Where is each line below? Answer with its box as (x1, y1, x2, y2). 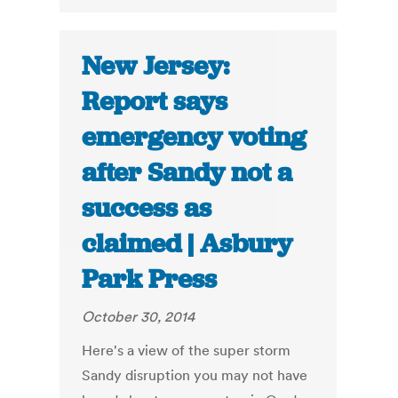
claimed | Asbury (82, 227, 293, 261)
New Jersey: (82, 49, 230, 84)
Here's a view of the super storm (82, 341, 291, 360)
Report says (82, 84, 228, 119)
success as (82, 191, 212, 226)
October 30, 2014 (82, 307, 195, 326)
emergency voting (82, 120, 307, 155)
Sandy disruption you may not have (82, 366, 308, 385)
